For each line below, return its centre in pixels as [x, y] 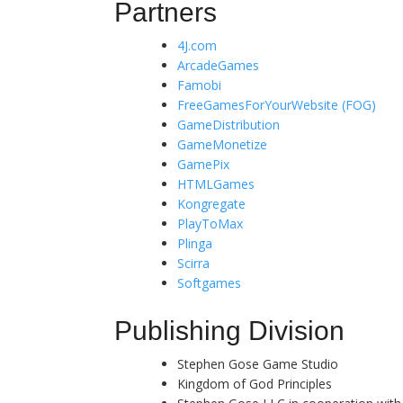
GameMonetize [222, 144]
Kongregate [211, 203]
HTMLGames [216, 184]
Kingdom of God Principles [255, 383]
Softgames [209, 282]
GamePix [203, 164]
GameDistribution [228, 124]
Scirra [193, 263]
